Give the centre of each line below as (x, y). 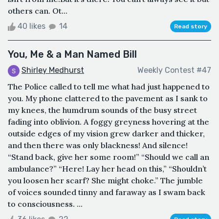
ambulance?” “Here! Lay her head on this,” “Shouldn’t (107, 168)
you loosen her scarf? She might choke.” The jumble (105, 180)
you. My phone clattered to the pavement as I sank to (108, 98)
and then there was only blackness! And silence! (98, 145)
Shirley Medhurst (53, 70)
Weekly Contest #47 (174, 70)
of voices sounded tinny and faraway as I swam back (107, 192)
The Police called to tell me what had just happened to (109, 86)
